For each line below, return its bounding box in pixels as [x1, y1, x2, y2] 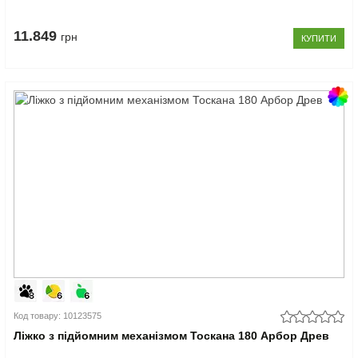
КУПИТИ [300, 33, 336, 43]
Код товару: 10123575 [14, 310, 102, 320]
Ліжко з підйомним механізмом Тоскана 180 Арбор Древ [14, 328, 330, 342]
